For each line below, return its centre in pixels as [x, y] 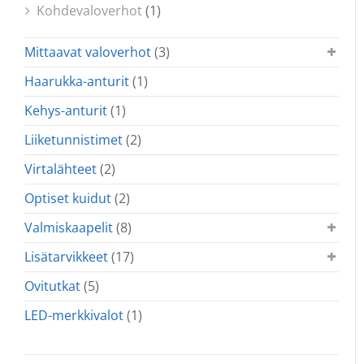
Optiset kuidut [68, 199]
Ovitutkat [52, 286]
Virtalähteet [61, 169]
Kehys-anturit [66, 111]
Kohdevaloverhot [89, 11]
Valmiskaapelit [69, 228]
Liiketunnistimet [74, 140]
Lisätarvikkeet [66, 257]
